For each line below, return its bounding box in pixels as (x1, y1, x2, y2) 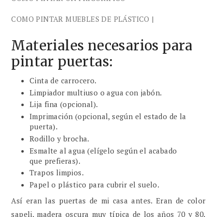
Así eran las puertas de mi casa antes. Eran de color (11, 195, 206, 205)
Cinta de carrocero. (29, 75, 97, 85)
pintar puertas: (11, 52, 113, 70)
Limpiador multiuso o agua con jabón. (29, 87, 162, 97)
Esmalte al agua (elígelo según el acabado (29, 145, 177, 155)
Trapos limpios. (29, 168, 84, 178)
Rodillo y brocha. (29, 133, 90, 143)
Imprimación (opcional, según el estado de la (29, 111, 186, 122)
